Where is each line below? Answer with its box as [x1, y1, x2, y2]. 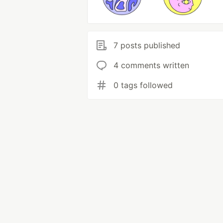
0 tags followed [113, 80, 173, 90]
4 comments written [113, 60, 189, 70]
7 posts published [113, 40, 180, 50]
